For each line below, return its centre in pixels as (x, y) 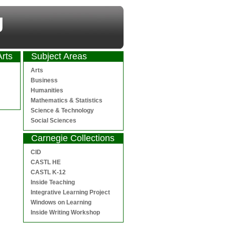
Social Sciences (53, 121)
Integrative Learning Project (70, 192)
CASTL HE (46, 162)
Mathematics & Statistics (67, 100)
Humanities (47, 90)
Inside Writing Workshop (65, 212)
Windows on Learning (61, 202)
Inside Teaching (53, 182)
